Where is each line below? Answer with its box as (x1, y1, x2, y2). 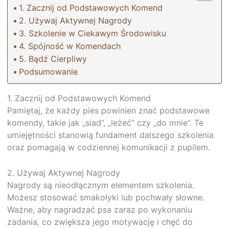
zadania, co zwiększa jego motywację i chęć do (7, 216, 193, 227)
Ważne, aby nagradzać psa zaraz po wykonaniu (7, 204, 192, 215)
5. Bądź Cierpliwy (19, 54, 87, 64)
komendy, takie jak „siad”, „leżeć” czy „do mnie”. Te (7, 118, 203, 128)
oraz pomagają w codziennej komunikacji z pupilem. (7, 142, 210, 153)
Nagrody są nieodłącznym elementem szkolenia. (7, 179, 194, 190)
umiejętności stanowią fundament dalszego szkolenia (7, 130, 214, 141)
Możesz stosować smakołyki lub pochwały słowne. (7, 192, 204, 202)
